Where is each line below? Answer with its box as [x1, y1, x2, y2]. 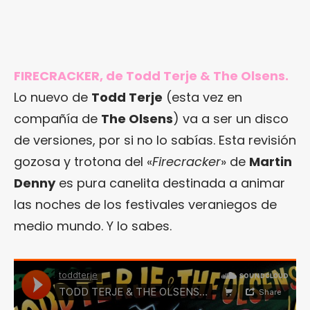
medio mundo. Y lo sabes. [14, 217, 172, 235]
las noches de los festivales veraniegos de [14, 196, 277, 214]
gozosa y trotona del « [14, 153, 152, 171]
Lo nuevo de [14, 89, 91, 107]
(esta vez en [163, 89, 242, 107]
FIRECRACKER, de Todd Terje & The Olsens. [14, 67, 289, 85]
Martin [249, 153, 292, 171]
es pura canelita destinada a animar [55, 174, 285, 192]
